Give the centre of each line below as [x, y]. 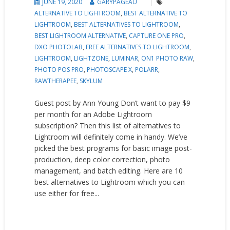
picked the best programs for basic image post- [113, 148]
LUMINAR [125, 59]
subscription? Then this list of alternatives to [108, 126]
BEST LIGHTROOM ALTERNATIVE [80, 36]
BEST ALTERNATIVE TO [156, 13]
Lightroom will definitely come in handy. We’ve [111, 137]
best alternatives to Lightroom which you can [110, 182]
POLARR [147, 70]
